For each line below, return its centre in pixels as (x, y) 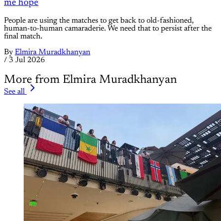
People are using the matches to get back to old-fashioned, (99, 20)
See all (14, 92)
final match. (23, 36)
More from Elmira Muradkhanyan (91, 80)
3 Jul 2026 (27, 60)
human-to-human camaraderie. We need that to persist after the (108, 28)
